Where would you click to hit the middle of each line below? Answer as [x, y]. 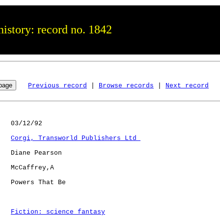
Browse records [126, 85]
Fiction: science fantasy [58, 212]
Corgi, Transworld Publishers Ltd [76, 138]
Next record [187, 85]
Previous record [57, 85]
